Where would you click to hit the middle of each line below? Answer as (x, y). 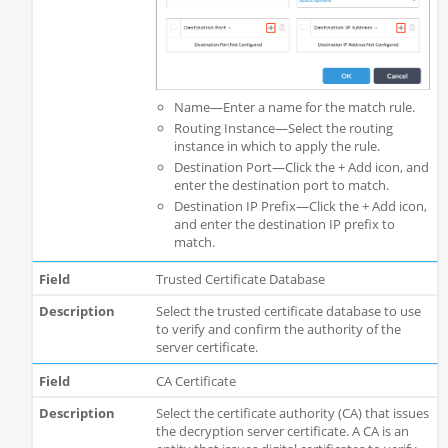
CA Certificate (195, 380)
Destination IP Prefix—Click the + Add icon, (300, 206)
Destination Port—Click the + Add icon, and (301, 167)
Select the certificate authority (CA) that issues (292, 413)
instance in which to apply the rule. (276, 145)
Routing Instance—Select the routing (283, 127)
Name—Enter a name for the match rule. (294, 106)
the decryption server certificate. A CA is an (282, 431)
